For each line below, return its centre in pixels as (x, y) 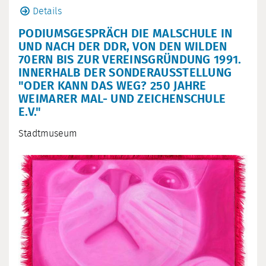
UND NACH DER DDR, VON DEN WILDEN (123, 47)
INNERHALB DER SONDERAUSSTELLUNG (125, 73)
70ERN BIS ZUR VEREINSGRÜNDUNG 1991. (130, 60)
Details (47, 11)
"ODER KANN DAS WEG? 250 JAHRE (113, 86)
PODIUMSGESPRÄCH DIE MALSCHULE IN (126, 34)
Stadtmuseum (48, 133)
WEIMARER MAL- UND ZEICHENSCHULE (122, 99)
